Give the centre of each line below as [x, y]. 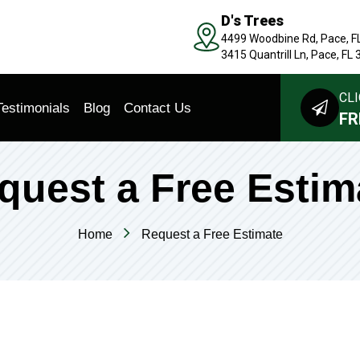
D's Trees [252, 20]
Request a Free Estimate [212, 234]
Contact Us [157, 108]
